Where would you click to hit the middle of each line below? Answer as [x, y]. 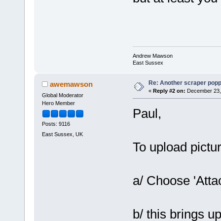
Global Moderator [62, 95]
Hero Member [58, 103]
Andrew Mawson [152, 55]
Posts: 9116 [56, 124]
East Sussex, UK [62, 134]
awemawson [72, 84]
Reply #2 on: [169, 91]
